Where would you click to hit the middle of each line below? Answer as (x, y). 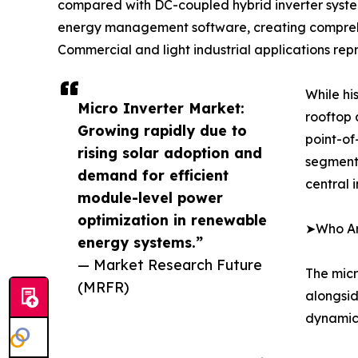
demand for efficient (153, 175)
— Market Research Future (170, 265)
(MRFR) (103, 287)
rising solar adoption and (170, 153)
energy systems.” (140, 243)
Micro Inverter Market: (161, 108)
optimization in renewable (172, 220)
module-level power (150, 198)
